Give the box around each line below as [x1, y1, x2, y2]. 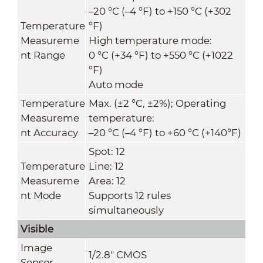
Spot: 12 [88, 145, 125, 157]
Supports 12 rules [88, 189, 171, 201]
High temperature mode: [88, 34, 212, 46]
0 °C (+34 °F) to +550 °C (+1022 [88, 49, 233, 61]
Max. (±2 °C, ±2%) [88, 97, 171, 109]
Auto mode [88, 78, 143, 90]
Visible [20, 222, 53, 235]
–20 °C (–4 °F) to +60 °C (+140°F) [88, 126, 241, 139]
